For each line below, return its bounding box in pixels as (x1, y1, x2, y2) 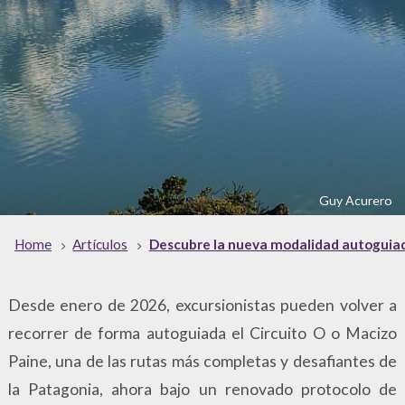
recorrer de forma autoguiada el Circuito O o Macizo (7, 323, 398, 343)
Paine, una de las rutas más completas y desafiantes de (7, 351, 398, 371)
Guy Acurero (318, 192, 392, 208)
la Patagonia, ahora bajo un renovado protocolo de (7, 379, 398, 399)
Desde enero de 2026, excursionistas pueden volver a (7, 295, 398, 315)
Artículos (72, 236, 128, 253)
